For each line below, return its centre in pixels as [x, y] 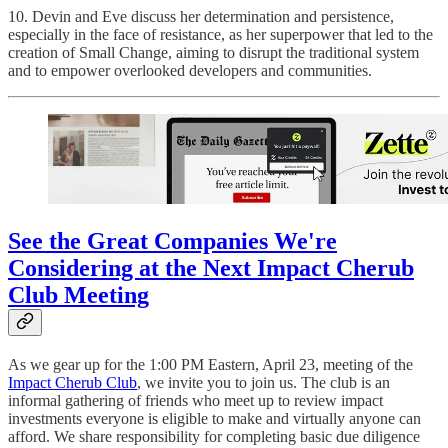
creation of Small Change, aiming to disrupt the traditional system [213, 52]
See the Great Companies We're [172, 241]
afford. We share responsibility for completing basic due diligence [214, 437]
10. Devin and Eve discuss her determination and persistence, [201, 16]
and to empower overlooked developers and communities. [190, 70]
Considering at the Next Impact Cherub [211, 268]
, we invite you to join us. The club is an [263, 383]
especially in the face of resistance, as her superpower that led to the [220, 34]
